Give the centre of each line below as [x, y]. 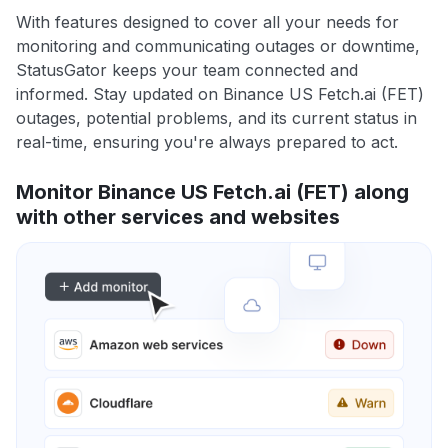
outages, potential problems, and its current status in [216, 118]
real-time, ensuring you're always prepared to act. [207, 142]
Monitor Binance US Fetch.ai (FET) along [212, 192]
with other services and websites [178, 217]
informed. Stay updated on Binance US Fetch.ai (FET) [220, 94]
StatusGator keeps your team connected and [187, 70]
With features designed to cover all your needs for [207, 22]
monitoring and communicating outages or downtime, [218, 46]
